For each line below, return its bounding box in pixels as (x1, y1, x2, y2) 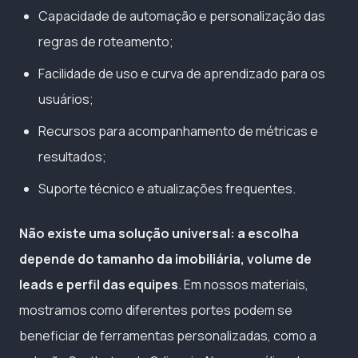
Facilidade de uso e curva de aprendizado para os (38, 65, 325, 83)
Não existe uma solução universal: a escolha (19, 225, 299, 243)
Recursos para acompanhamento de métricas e (38, 122, 318, 141)
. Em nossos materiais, (178, 276, 308, 294)
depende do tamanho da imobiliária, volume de (19, 250, 312, 268)
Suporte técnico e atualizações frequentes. (38, 180, 296, 198)
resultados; (38, 148, 106, 166)
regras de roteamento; (38, 33, 173, 51)
